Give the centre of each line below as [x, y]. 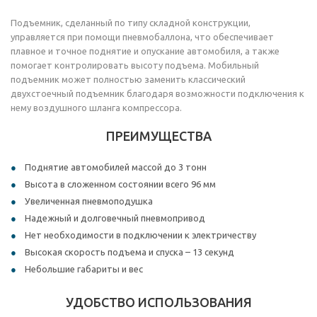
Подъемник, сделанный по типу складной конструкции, [131, 23]
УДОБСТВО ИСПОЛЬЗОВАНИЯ [158, 302]
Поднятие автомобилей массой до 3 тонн [116, 167]
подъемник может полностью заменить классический [128, 80]
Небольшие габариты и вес [84, 269]
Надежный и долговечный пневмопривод [115, 218]
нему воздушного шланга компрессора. [96, 108]
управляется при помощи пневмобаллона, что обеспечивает [142, 37]
